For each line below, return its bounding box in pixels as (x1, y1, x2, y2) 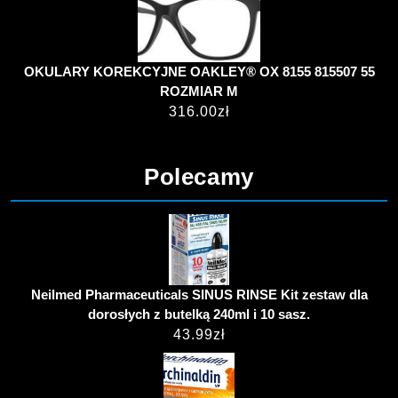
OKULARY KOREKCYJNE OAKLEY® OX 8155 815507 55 (23, 63, 375, 79)
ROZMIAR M (160, 83, 238, 99)
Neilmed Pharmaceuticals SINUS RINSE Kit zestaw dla (30, 286, 368, 302)
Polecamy (144, 163, 254, 190)
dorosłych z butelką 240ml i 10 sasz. (88, 306, 310, 322)
